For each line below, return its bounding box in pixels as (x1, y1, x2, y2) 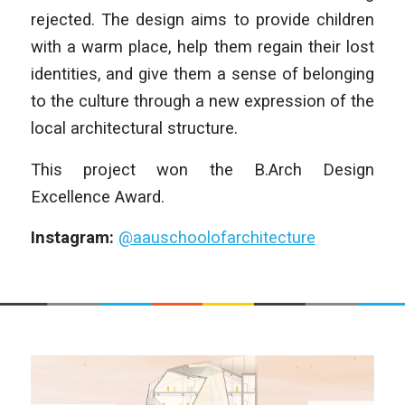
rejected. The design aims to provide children (30, 9, 375, 29)
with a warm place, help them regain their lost (30, 36, 375, 56)
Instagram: (30, 228, 118, 248)
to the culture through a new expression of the (30, 90, 375, 110)
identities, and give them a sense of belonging (30, 63, 375, 83)
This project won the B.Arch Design (30, 159, 375, 179)
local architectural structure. (30, 118, 238, 137)
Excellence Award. (30, 186, 165, 206)
